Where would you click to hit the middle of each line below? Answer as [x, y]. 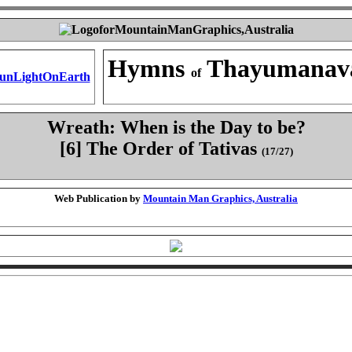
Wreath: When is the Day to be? [176, 127]
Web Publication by [99, 198]
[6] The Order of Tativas [160, 148]
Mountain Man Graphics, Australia [220, 198]
